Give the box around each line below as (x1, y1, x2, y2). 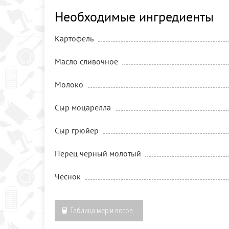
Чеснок (55, 171, 81, 182)
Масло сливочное (55, 56, 118, 67)
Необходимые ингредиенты (55, 8, 214, 26)
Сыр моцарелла (55, 102, 111, 113)
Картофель (55, 33, 94, 44)
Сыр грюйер (55, 125, 99, 136)
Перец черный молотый (55, 148, 141, 159)
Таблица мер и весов (70, 205, 133, 216)
